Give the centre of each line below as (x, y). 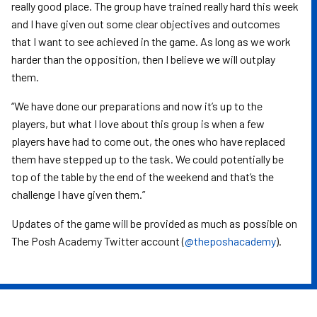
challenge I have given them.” (78, 194)
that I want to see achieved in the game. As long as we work (151, 41)
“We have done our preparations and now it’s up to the (137, 106)
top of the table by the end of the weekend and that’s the (143, 177)
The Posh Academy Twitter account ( (98, 241)
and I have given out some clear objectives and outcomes (146, 24)
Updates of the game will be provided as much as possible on (154, 223)
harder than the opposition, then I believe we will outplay (143, 59)
